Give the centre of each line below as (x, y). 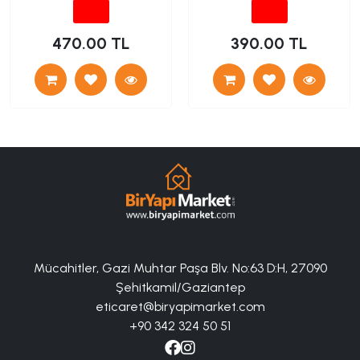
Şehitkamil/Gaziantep (180, 287)
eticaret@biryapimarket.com (180, 306)
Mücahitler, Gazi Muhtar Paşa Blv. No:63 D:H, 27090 (180, 268)
